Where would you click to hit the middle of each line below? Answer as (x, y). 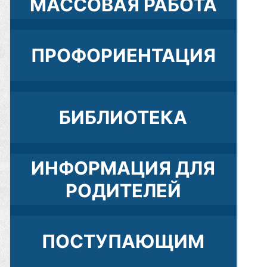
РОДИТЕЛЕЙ (123, 191)
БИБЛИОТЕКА (123, 117)
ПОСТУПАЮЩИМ (123, 241)
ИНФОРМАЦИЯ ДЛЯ (123, 168)
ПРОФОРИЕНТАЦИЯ (123, 55)
